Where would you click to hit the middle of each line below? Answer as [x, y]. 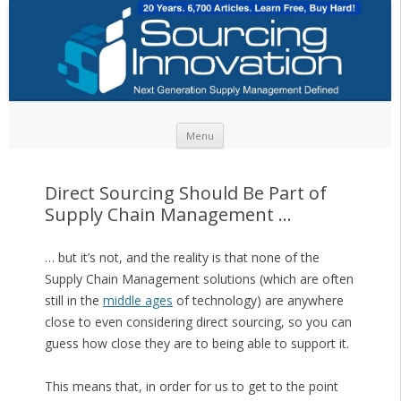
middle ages [137, 301]
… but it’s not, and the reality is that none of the [182, 258]
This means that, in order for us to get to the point [191, 387]
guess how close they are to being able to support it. [196, 344]
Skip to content [268, 129]
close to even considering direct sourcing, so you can [198, 322]
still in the [73, 301]
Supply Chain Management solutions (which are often [199, 279]
